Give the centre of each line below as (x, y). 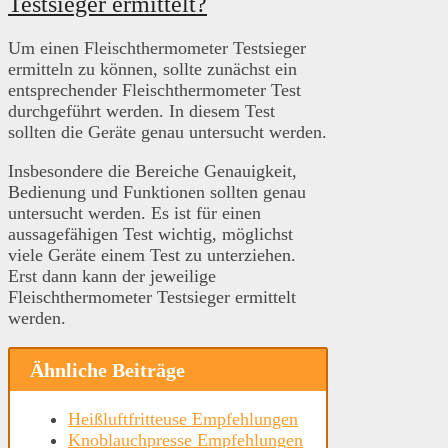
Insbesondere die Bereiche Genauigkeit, (152, 170)
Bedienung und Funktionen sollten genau (157, 191)
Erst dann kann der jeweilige (112, 275)
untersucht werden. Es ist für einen (134, 212)
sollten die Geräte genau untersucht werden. (167, 131)
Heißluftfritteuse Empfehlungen (183, 419)
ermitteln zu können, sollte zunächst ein (152, 68)
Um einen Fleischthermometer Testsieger (157, 47)
